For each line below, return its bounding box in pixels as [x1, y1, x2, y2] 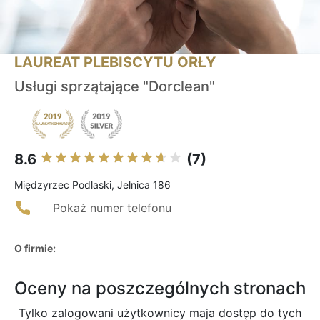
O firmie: [14, 242, 56, 255]
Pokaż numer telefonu [53, 201, 171, 216]
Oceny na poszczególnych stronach [14, 278, 306, 299]
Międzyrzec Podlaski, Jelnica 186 [14, 179, 171, 191]
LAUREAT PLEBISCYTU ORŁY [14, 54, 216, 71]
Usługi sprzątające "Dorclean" [14, 78, 215, 96]
